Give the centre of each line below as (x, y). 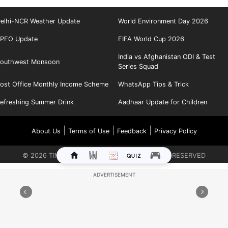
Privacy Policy (175, 131)
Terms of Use (89, 131)
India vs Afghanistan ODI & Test (167, 57)
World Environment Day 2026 (163, 21)
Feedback (132, 131)
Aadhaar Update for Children (163, 102)
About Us (46, 131)
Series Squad (138, 67)
